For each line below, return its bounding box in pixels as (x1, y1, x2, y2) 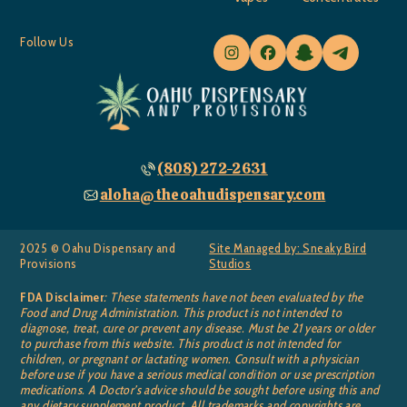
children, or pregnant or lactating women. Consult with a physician (20, 351, 360, 368)
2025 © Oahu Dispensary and (20, 240, 176, 257)
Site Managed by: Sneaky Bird (209, 240, 367, 257)
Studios (209, 255, 252, 273)
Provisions (20, 255, 77, 273)
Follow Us (20, 34, 74, 50)
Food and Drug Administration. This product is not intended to (20, 304, 342, 322)
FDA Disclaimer (20, 289, 104, 306)
